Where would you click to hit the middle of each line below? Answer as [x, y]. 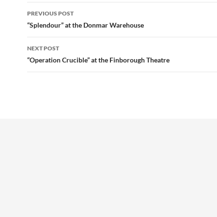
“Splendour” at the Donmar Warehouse [85, 25]
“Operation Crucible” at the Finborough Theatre [98, 60]
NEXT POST [43, 48]
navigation [57, 27]
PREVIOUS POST [50, 13]
